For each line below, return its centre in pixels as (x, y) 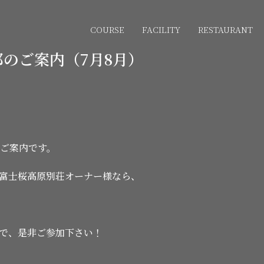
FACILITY (161, 29)
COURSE (107, 29)
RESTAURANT (225, 29)
